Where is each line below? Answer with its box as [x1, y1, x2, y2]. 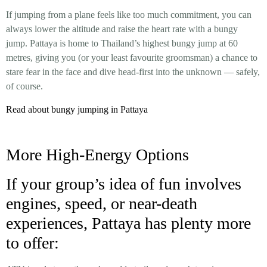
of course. [6, 81, 43, 92]
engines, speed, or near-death [6, 194, 197, 213]
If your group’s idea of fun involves [6, 175, 241, 194]
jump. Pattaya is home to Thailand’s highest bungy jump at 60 [6, 38, 238, 49]
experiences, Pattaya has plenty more [6, 214, 251, 233]
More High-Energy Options [6, 145, 189, 164]
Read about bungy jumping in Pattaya [6, 104, 148, 114]
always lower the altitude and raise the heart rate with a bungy [6, 24, 238, 35]
